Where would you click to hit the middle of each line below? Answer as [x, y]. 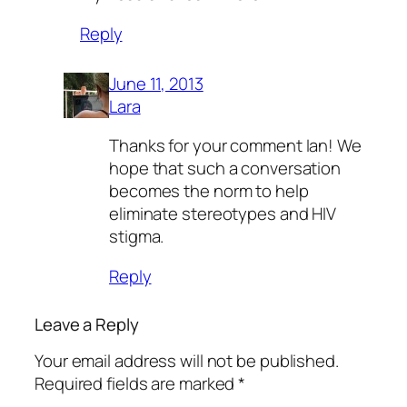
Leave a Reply [87, 324]
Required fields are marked [137, 384]
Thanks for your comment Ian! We [235, 146]
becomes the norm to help [209, 191]
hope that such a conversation [225, 169]
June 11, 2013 [156, 83]
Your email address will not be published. [187, 361]
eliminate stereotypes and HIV [223, 214]
